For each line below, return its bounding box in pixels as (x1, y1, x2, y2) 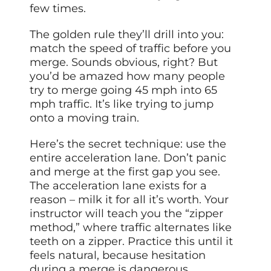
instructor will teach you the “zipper (30, 206, 224, 220)
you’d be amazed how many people (30, 69, 226, 83)
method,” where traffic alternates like (30, 220, 232, 234)
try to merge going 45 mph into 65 (30, 83, 218, 97)
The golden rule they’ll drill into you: (30, 27, 224, 41)
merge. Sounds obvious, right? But (30, 55, 218, 69)
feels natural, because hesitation (30, 248, 206, 262)
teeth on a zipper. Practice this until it (30, 234, 233, 248)
